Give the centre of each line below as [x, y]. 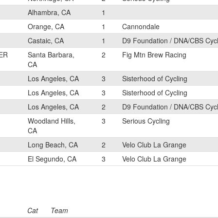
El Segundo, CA [52, 159]
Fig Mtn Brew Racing [154, 54]
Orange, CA [46, 26]
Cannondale [141, 26]
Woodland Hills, [52, 121]
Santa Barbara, [51, 54]
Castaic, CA [46, 40]
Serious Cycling [146, 121]
